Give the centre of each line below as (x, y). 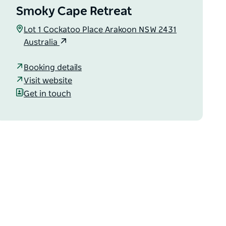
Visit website (48, 80)
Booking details (53, 67)
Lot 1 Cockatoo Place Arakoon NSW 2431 (100, 30)
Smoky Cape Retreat (74, 12)
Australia (42, 42)
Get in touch (48, 94)
